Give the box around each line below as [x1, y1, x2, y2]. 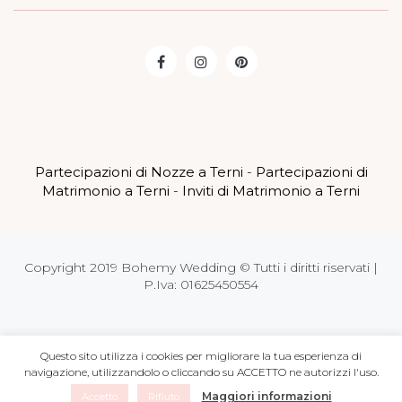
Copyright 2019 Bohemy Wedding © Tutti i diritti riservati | [24, 259, 378, 276]
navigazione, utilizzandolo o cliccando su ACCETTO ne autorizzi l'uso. [23, 365, 379, 379]
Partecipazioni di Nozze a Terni [34, 163, 243, 181]
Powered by [101, 340, 183, 357]
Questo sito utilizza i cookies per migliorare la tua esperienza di [40, 348, 362, 363]
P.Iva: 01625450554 [144, 276, 258, 293]
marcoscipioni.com [182, 340, 301, 357]
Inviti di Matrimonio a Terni [182, 182, 360, 200]
